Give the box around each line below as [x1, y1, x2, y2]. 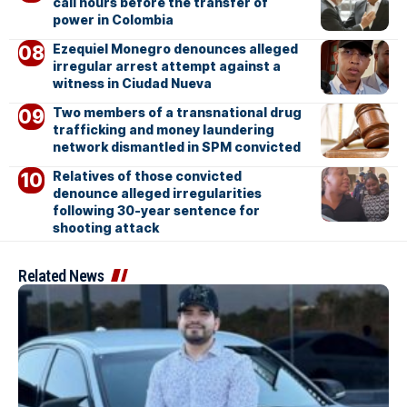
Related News [18, 265, 104, 285]
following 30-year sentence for [52, 202, 260, 218]
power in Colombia [52, 11, 174, 27]
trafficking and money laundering [52, 121, 274, 137]
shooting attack [52, 219, 159, 235]
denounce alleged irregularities [52, 184, 262, 201]
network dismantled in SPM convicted [52, 138, 301, 154]
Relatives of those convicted [52, 167, 242, 184]
